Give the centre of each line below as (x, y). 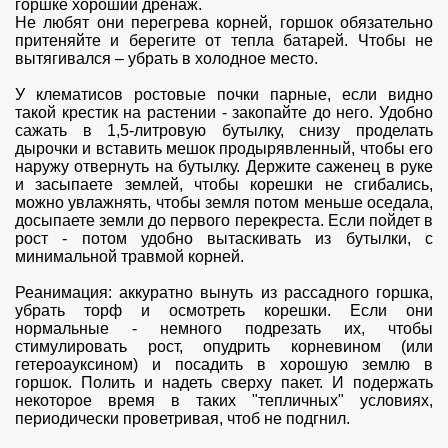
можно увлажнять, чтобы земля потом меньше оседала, (224, 202)
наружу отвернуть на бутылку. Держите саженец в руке (224, 166)
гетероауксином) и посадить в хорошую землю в (224, 364)
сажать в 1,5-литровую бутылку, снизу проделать (224, 130)
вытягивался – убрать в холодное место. (166, 58)
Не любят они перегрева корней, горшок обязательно (224, 22)
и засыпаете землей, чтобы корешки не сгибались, (224, 184)
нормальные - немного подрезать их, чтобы (224, 328)
